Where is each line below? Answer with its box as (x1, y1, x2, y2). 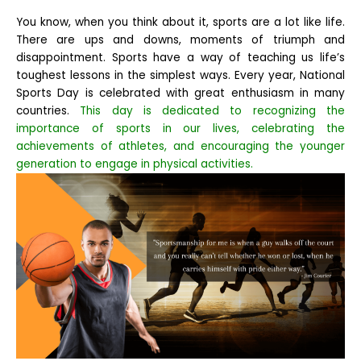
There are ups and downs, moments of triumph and (16, 32, 345, 48)
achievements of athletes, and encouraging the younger (16, 139, 345, 155)
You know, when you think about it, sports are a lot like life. (16, 15, 345, 31)
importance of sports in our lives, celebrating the (16, 121, 345, 137)
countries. (16, 103, 81, 119)
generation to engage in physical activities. (16, 156, 253, 172)
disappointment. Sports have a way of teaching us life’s (16, 50, 345, 66)
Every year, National (234, 68, 345, 84)
